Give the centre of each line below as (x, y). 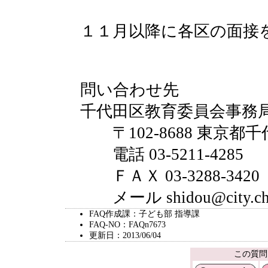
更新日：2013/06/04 (125, 235)
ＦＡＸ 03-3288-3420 (170, 176)
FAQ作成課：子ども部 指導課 (144, 214)
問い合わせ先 (129, 90)
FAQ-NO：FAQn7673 (127, 225)
